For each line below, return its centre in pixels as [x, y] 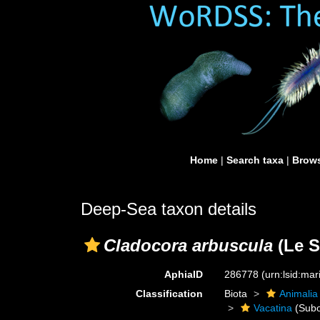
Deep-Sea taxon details [169, 209]
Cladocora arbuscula [188, 245]
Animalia [299, 294]
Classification [170, 294]
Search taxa [255, 160]
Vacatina [273, 308]
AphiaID [184, 274]
